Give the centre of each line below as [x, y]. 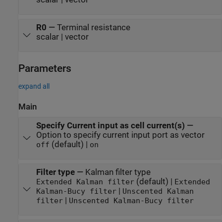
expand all [34, 86]
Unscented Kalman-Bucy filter [131, 201]
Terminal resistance [93, 28]
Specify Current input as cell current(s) [110, 126]
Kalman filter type [118, 172]
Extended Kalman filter [121, 182]
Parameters [45, 68]
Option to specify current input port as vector [120, 135]
